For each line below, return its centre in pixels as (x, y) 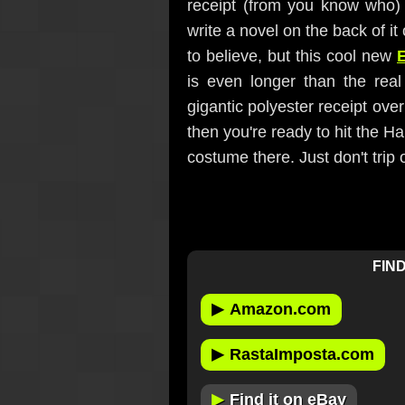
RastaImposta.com (302, 354)
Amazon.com (280, 309)
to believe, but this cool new (292, 56)
